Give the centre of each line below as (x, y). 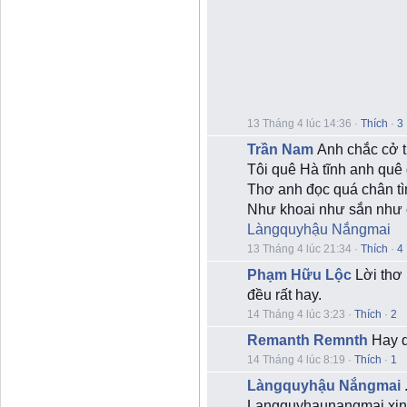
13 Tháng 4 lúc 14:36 (299, 124)
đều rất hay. (284, 295)
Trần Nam (280, 149)
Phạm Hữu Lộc (299, 275)
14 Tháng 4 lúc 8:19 (296, 360)
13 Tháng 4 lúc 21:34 (299, 249)
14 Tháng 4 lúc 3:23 (296, 314)
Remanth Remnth (308, 340)
